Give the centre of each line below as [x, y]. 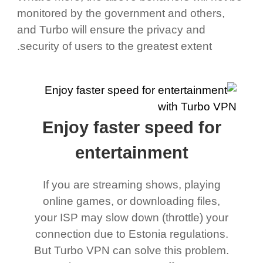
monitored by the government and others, [124, 13]
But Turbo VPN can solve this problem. [134, 251]
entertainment [134, 153]
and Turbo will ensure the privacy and [114, 29]
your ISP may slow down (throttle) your [134, 218]
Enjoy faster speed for [134, 128]
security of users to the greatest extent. [119, 46]
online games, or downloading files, [134, 201]
